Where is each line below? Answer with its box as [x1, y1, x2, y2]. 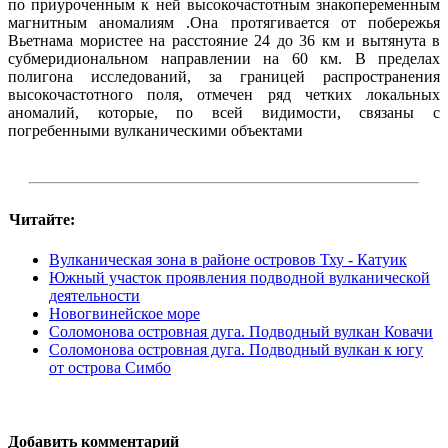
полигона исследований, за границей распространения [8, 67, 440, 85]
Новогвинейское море [49, 304, 200, 322]
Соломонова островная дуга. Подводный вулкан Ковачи [49, 322, 433, 340]
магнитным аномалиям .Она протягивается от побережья [8, 13, 440, 31]
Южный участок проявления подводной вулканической [49, 268, 430, 286]
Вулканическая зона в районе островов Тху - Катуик [49, 250, 407, 268]
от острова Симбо [49, 358, 171, 376]
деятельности [49, 286, 140, 304]
